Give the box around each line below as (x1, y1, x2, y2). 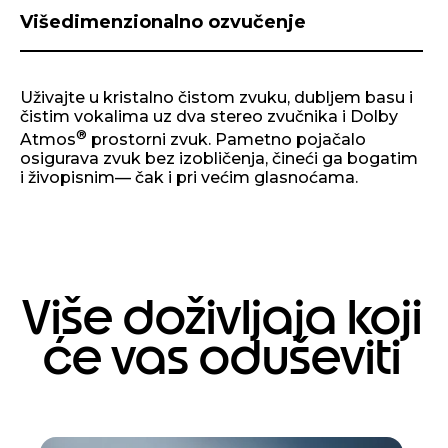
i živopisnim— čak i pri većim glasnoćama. (20, 168, 358, 188)
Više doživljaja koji (21, 288, 422, 347)
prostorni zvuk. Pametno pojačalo (87, 130, 366, 150)
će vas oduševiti (42, 328, 401, 387)
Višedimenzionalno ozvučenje (20, 10, 306, 33)
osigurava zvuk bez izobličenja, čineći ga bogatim (20, 149, 418, 169)
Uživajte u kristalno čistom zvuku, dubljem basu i (20, 87, 413, 107)
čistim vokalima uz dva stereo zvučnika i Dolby (20, 106, 398, 126)
